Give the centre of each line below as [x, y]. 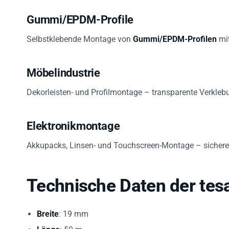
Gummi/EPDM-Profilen [175, 33]
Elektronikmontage [73, 120]
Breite [48, 208]
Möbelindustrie [63, 67]
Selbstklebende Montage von [80, 33]
